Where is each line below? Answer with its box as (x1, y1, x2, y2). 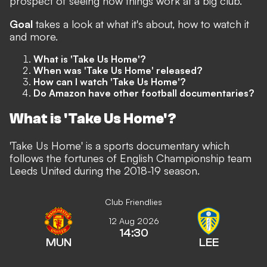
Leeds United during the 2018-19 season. (10, 163, 200, 177)
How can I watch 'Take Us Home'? (33, 76, 185, 88)
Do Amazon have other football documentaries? (33, 87, 254, 99)
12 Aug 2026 (108, 215, 159, 226)
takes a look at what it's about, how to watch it (33, 17, 249, 30)
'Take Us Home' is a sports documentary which (10, 138, 229, 152)
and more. (10, 30, 58, 43)
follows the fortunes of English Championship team (10, 151, 252, 164)
